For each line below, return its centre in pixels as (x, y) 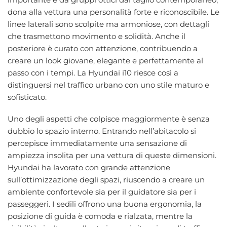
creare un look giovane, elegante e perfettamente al (105, 60)
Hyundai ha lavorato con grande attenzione (89, 168)
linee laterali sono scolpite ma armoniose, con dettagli (108, 24)
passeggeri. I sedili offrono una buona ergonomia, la (105, 204)
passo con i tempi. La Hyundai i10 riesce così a (93, 72)
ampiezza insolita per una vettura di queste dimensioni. (112, 156)
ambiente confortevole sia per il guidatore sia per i (102, 192)
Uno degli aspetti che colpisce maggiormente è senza (109, 119)
